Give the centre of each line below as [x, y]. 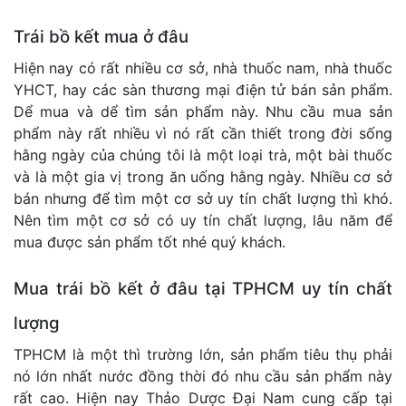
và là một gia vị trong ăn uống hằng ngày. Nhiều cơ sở [203, 177]
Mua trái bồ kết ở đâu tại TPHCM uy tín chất [203, 289]
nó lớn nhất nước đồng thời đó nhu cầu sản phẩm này [203, 377]
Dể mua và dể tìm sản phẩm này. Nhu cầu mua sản [203, 112]
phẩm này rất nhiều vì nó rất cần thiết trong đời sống [203, 134]
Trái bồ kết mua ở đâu [101, 37]
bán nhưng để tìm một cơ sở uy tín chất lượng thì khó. [203, 199]
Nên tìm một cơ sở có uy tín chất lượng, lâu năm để [203, 221]
